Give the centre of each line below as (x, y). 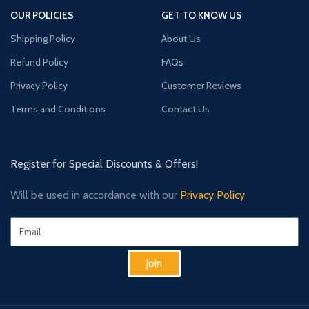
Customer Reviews (201, 86)
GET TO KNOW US (201, 15)
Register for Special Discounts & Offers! (106, 164)
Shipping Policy (43, 39)
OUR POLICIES (42, 15)
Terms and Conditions (58, 109)
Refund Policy (39, 62)
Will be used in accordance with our (95, 195)
